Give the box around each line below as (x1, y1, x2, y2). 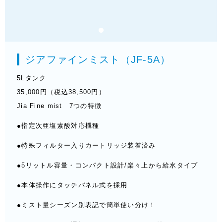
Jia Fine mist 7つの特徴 (17, 102, 102, 110)
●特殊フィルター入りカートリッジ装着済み (17, 142, 156, 149)
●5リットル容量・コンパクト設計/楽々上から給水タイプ (17, 162, 198, 169)
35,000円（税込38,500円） (17, 88, 106, 96)
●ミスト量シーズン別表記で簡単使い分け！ (17, 201, 156, 209)
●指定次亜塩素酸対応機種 (17, 122, 100, 129)
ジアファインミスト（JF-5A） (25, 54, 171, 65)
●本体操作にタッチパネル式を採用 (17, 181, 128, 189)
